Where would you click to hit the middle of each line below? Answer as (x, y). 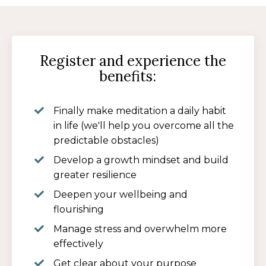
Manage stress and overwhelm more (140, 229)
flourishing (80, 210)
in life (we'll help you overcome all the (144, 126)
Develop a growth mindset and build (141, 160)
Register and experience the (133, 61)
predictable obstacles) (106, 141)
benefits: (133, 77)
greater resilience (96, 175)
